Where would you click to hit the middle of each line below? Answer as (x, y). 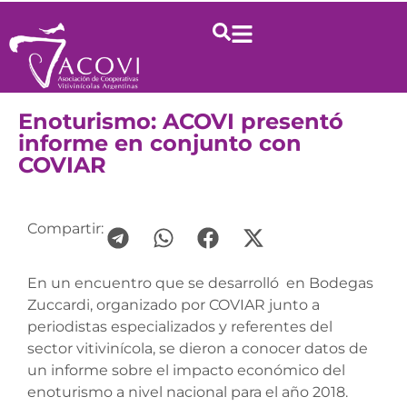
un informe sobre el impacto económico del (186, 370)
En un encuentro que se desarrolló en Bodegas (200, 283)
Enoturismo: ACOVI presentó (181, 121)
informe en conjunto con (160, 143)
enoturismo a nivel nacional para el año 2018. (188, 392)
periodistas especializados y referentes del (180, 326)
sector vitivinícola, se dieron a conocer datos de (198, 348)
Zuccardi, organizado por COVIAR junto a (174, 304)
